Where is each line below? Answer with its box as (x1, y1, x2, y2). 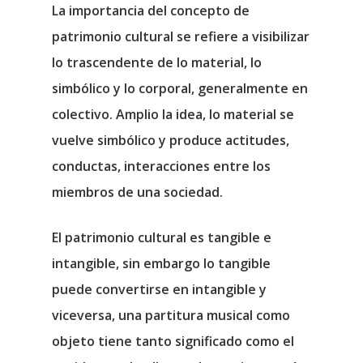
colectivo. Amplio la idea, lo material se (52, 105, 294, 123)
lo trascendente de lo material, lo (52, 53, 262, 71)
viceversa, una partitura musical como (52, 306, 290, 324)
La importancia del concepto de (52, 2, 250, 19)
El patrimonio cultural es (52, 228, 204, 246)
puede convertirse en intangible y (52, 280, 267, 298)
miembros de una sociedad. (52, 183, 223, 201)
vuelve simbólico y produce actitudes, (52, 131, 289, 149)
